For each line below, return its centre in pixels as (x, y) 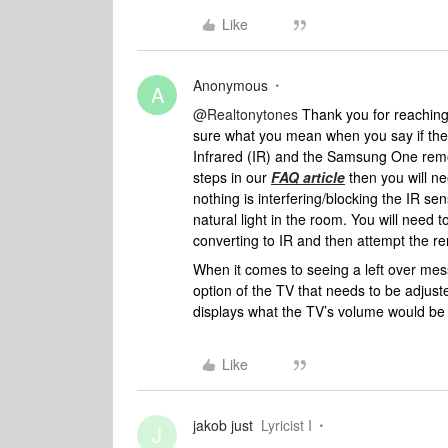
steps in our (232, 177)
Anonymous (230, 85)
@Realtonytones (245, 114)
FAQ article (308, 177)
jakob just (223, 425)
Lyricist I (286, 425)
